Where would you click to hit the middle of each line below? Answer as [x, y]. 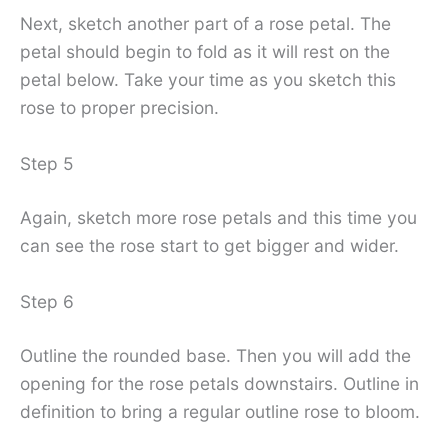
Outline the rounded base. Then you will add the [215, 355]
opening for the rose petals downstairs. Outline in [219, 383]
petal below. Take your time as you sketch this [208, 80]
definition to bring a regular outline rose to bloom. [220, 411]
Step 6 [47, 301]
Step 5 [47, 164]
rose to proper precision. [119, 108]
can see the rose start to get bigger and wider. [209, 246]
